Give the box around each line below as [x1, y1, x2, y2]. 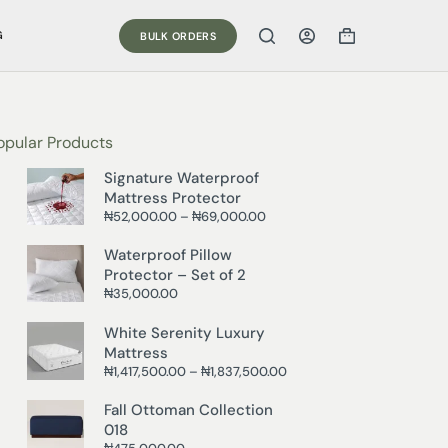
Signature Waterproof [104, 167, 260, 188]
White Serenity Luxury [104, 322, 266, 343]
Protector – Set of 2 [104, 265, 247, 286]
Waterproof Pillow [104, 245, 233, 266]
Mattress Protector [104, 187, 242, 208]
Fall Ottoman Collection [104, 399, 274, 420]
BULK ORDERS [140, 28, 216, 43]
